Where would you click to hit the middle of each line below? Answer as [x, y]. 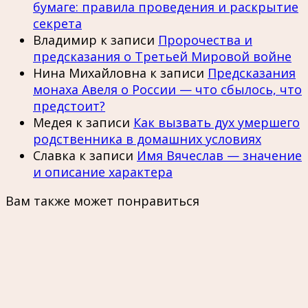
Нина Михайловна [90, 73]
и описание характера [103, 172]
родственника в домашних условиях [147, 139]
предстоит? [69, 106]
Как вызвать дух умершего [217, 122]
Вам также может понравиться [102, 200]
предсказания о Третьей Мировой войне [162, 56]
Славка [54, 155]
